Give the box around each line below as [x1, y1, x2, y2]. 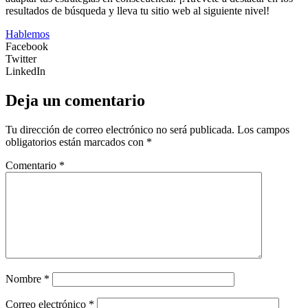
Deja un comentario [5, 91, 145, 110]
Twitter [5, 53, 36, 65]
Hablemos [5, 28, 49, 41]
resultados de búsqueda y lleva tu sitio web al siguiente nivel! [5, 5, 269, 17]
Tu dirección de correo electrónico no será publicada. [5, 124, 234, 136]
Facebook [5, 41, 48, 53]
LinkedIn [5, 65, 45, 78]
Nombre [5, 273, 44, 285]
